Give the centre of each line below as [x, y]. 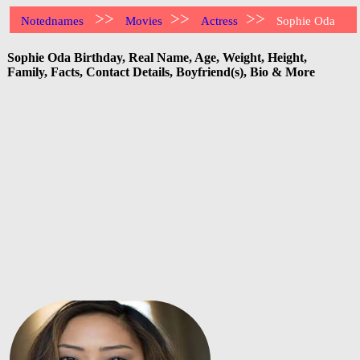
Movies [144, 21]
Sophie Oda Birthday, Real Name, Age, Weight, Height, [157, 57]
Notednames [53, 21]
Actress [220, 21]
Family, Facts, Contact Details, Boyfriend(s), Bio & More [161, 72]
